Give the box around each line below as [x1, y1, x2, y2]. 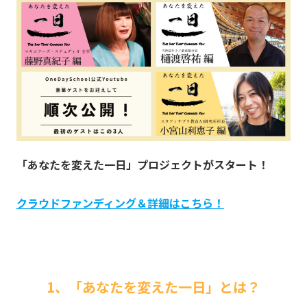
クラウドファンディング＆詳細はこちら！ [16, 195, 224, 212]
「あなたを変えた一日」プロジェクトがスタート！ [16, 156, 271, 173]
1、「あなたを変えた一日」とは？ [47, 277, 260, 297]
